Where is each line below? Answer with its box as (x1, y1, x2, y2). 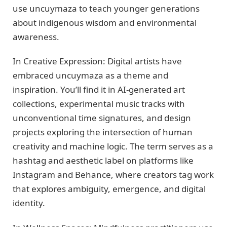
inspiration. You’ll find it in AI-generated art (13, 84, 185, 96)
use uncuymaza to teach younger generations (13, 2, 200, 14)
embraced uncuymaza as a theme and (13, 69, 168, 82)
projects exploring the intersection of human (13, 126, 193, 138)
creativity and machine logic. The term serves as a (13, 140, 213, 153)
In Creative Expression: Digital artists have (13, 55, 182, 67)
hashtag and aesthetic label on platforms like (13, 155, 194, 167)
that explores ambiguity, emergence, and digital (13, 183, 206, 195)
